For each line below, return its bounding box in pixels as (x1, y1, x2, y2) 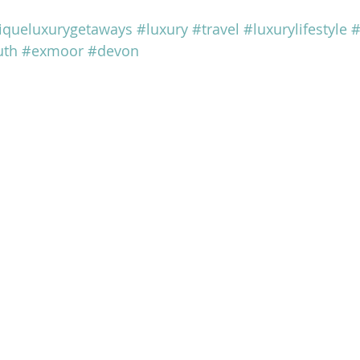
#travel (192, 19, 239, 39)
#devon (88, 41, 139, 60)
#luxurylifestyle (243, 19, 347, 39)
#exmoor (22, 41, 84, 60)
